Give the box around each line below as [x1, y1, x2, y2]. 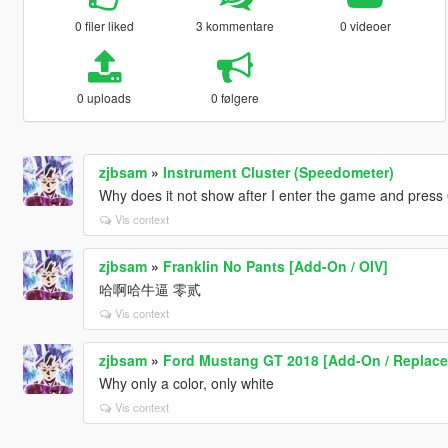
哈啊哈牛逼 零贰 [98, 278, 201, 299]
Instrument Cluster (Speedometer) [162, 161, 394, 182]
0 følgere [210, 88, 259, 106]
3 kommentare [195, 16, 274, 34]
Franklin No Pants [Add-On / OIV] [162, 255, 388, 276]
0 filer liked [74, 16, 134, 34]
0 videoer [339, 16, 391, 34]
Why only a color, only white [98, 372, 274, 393]
